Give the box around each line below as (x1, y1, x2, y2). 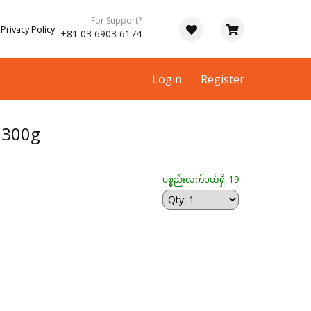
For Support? (91, 15, 142, 26)
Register (201, 72, 244, 87)
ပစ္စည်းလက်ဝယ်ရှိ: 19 (162, 174, 239, 186)
